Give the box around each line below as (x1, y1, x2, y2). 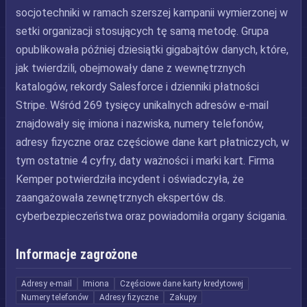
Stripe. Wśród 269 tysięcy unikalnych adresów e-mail (16, 99, 269, 112)
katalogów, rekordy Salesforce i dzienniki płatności (16, 80, 259, 93)
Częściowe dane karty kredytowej (120, 279, 243, 288)
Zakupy (169, 293, 197, 302)
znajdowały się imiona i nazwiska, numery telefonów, (16, 117, 264, 130)
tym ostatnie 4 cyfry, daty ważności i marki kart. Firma (16, 154, 274, 167)
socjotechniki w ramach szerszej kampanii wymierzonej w (16, 6, 288, 19)
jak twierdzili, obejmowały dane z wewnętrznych (16, 62, 245, 75)
